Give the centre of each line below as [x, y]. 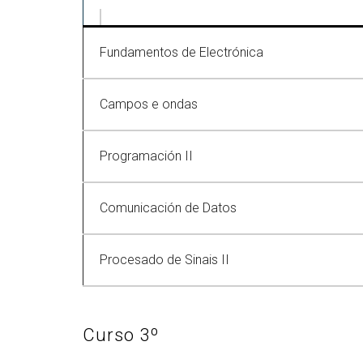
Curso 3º [121, 335]
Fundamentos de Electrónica [181, 52]
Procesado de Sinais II [164, 260]
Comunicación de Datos [170, 208]
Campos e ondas [149, 104]
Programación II [146, 156]
